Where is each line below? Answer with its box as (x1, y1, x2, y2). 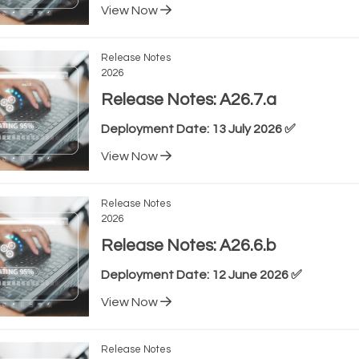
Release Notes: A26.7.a (100, 91, 276, 108)
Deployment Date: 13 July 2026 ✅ (100, 123, 296, 135)
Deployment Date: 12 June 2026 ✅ (100, 268, 302, 281)
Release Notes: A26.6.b (100, 237, 276, 254)
